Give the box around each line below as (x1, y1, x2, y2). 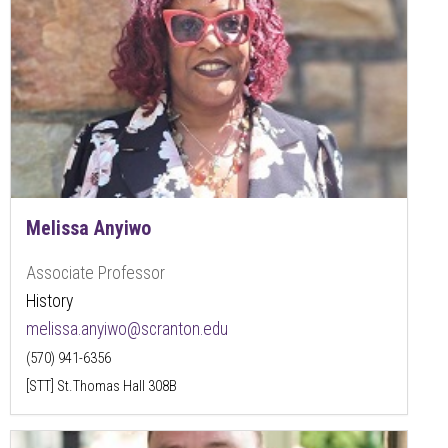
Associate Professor (26, 262, 165, 283)
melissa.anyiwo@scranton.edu (26, 318, 228, 339)
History (26, 290, 73, 311)
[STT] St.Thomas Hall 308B (26, 376, 177, 395)
